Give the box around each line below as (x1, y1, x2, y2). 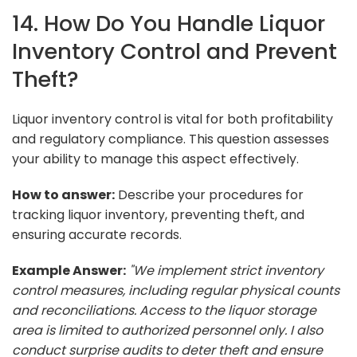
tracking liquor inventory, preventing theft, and (12, 205, 304, 224)
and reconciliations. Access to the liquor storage (12, 300, 316, 320)
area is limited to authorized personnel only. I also (12, 320, 323, 339)
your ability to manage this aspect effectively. (12, 149, 299, 168)
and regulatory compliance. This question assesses (12, 129, 329, 148)
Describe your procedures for (115, 185, 304, 204)
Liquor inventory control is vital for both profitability (12, 109, 333, 128)
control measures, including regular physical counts (12, 280, 339, 300)
